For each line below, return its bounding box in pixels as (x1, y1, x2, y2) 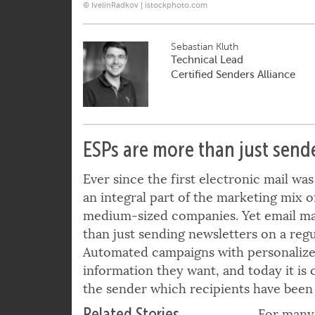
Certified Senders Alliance (170, 95, 295, 108)
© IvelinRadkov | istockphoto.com (83, 27, 207, 37)
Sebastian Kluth (170, 67, 241, 79)
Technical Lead (170, 80, 243, 93)
